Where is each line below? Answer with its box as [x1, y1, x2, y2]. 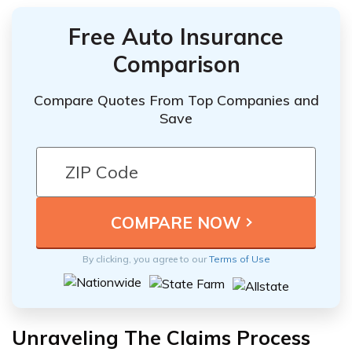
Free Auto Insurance [68, 22, 284, 50]
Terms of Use [208, 253, 270, 266]
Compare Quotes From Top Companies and [33, 91, 319, 110]
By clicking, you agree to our [82, 253, 209, 266]
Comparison [112, 49, 240, 78]
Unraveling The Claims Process [12, 325, 310, 350]
